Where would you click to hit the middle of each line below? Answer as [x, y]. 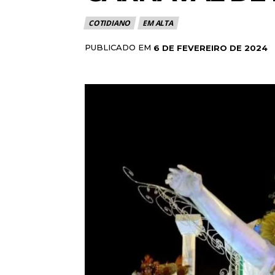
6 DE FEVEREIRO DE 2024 [211, 48]
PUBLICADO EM [118, 48]
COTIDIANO [110, 23]
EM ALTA [158, 23]
